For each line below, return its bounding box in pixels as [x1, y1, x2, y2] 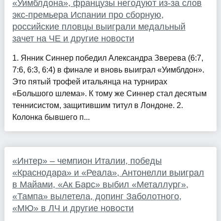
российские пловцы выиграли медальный [12, 22, 185, 32]
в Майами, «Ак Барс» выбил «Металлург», [12, 180, 188, 190]
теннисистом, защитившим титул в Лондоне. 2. [12, 101, 183, 110]
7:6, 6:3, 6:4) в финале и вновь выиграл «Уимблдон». [12, 66, 204, 74]
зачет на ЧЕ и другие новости [12, 34, 134, 44]
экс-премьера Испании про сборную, [12, 10, 164, 20]
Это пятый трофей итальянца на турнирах [12, 77, 167, 86]
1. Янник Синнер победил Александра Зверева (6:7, [12, 54, 203, 63]
